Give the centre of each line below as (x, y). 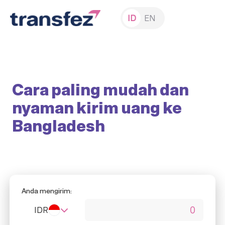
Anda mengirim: (47, 191)
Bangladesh (59, 126)
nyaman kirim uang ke (97, 107)
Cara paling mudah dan (100, 89)
